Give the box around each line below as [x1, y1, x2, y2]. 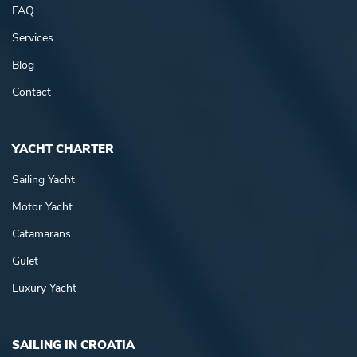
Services [12, 30, 53, 46]
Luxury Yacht [12, 280, 76, 296]
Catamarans [12, 226, 71, 242]
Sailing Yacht [12, 172, 75, 188]
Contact [12, 84, 51, 100]
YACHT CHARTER [12, 141, 114, 158]
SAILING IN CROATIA [12, 337, 135, 354]
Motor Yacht [12, 199, 73, 215]
